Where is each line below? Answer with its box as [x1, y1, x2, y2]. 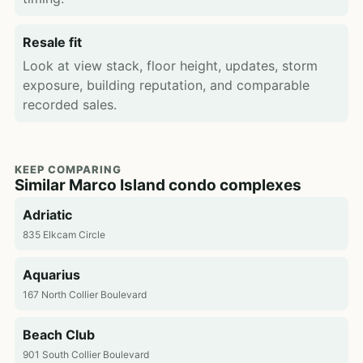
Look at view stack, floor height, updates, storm [23, 58, 318, 74]
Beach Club [23, 327, 95, 343]
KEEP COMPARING [15, 163, 122, 176]
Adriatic [23, 207, 72, 223]
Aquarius [23, 267, 80, 283]
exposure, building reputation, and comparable [23, 77, 310, 93]
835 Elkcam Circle [23, 228, 105, 241]
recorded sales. [23, 96, 117, 113]
